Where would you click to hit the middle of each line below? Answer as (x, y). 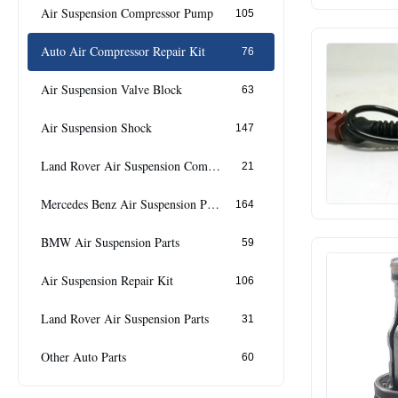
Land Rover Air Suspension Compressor (214, 166)
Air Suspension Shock (96, 128)
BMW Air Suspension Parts (110, 243)
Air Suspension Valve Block (111, 90)
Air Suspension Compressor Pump (127, 13)
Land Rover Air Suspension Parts (125, 319)
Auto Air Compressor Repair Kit (123, 52)
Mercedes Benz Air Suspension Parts (213, 204)
